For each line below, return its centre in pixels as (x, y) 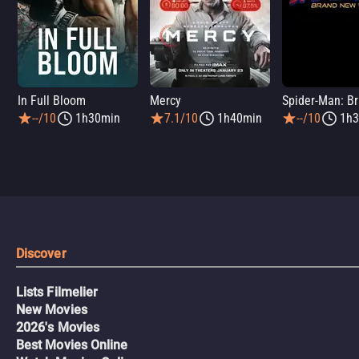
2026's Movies (58, 327)
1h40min (240, 118)
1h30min (98, 118)
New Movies (52, 310)
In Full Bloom (52, 101)
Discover (41, 254)
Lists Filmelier (57, 292)
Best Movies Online (72, 345)
